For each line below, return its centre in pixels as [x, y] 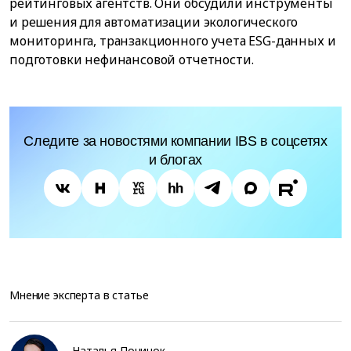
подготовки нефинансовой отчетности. [132, 60]
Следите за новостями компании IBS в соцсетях [175, 141]
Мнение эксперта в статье [79, 295]
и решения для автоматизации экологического [154, 22]
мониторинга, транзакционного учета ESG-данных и [173, 41]
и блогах [175, 160]
